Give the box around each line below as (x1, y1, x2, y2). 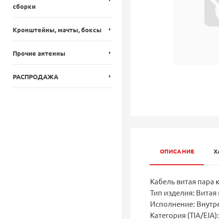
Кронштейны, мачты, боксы (13, 25, 102, 34)
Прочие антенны (13, 49, 66, 57)
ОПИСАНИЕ (159, 147, 195, 155)
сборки (13, 2, 36, 10)
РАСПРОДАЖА (13, 72, 58, 81)
